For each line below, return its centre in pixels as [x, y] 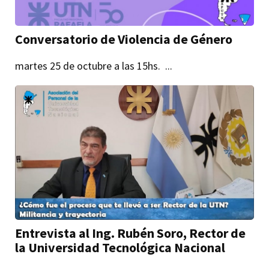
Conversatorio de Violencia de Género [124, 39]
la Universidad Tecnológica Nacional [120, 247]
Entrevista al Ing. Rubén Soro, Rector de [131, 233]
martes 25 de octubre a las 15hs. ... [94, 66]
